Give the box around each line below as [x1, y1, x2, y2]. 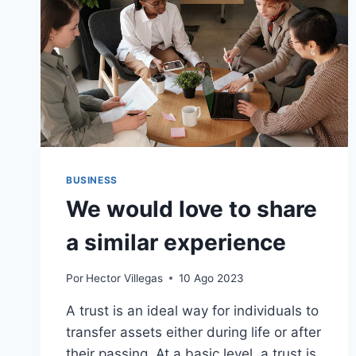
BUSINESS [66, 173, 118, 186]
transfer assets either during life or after [66, 323, 321, 340]
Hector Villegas [86, 271, 164, 284]
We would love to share [66, 195, 317, 222]
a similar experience [66, 228, 286, 256]
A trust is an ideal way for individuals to [66, 302, 319, 319]
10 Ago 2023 [179, 271, 245, 284]
